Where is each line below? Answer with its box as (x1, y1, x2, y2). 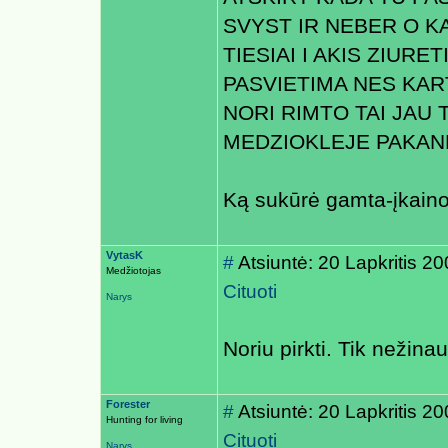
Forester (106, 398, 150, 410)
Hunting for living (106, 414, 183, 425)
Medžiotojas (106, 265, 161, 276)
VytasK (106, 249, 143, 261)
